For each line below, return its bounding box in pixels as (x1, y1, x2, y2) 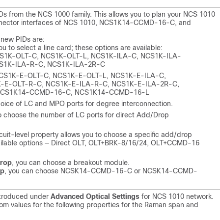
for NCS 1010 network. (139, 192, 214, 200)
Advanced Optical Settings (51, 192, 139, 200)
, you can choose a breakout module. (12, 159, 130, 166)
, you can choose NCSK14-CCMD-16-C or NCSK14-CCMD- (4, 167, 197, 175)
